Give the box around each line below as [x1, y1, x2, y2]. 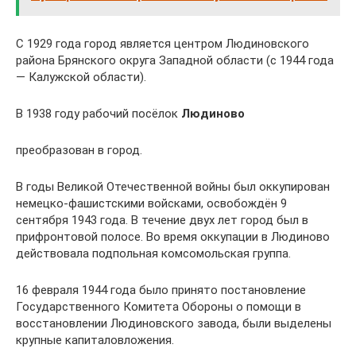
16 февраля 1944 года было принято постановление [16, 283, 306, 297]
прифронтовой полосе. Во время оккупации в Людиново [16, 230, 330, 244]
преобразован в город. [16, 143, 142, 157]
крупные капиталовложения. [16, 333, 174, 347]
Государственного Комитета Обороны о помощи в [16, 300, 301, 314]
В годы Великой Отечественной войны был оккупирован [16, 180, 330, 194]
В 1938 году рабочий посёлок [16, 106, 181, 121]
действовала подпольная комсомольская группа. [16, 246, 291, 261]
